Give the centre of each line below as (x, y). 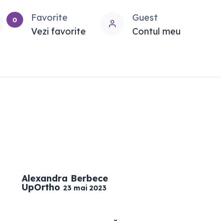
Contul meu (156, 31)
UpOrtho (41, 187)
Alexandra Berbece (65, 178)
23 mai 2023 (85, 188)
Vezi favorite (58, 31)
